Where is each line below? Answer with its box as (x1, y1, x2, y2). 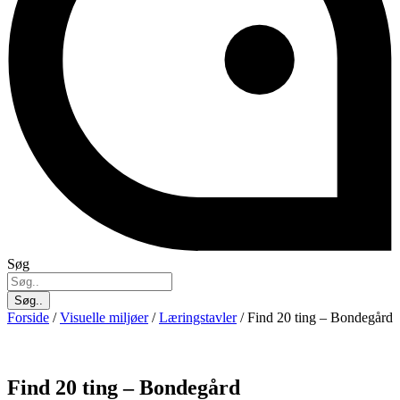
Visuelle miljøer (60, 310, 148, 325)
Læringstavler (159, 310, 237, 325)
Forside (7, 310, 49, 325)
